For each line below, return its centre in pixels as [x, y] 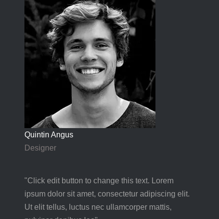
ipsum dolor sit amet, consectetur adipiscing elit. [107, 194]
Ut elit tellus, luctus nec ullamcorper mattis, [98, 207]
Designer [40, 148]
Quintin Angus [49, 135]
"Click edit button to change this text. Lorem [99, 181]
